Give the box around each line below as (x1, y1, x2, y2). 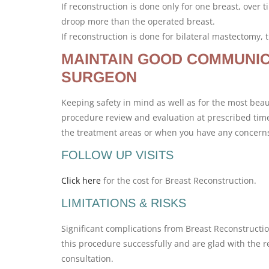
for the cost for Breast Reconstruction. (101, 175, 256, 186)
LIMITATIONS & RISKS (61, 196, 186, 210)
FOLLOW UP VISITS (61, 148, 174, 162)
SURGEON (61, 68, 137, 85)
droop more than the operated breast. (61, 16, 215, 27)
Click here (61, 175, 101, 186)
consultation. (61, 253, 113, 264)
